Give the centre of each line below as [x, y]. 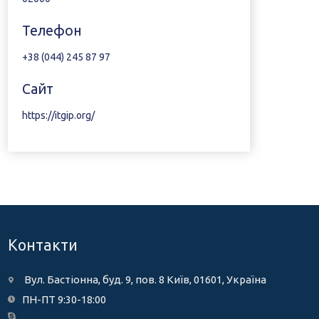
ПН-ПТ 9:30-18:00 [64, 299]
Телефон [52, 31]
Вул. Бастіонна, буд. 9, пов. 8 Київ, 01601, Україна [145, 279]
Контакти [42, 245]
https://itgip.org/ [58, 115]
